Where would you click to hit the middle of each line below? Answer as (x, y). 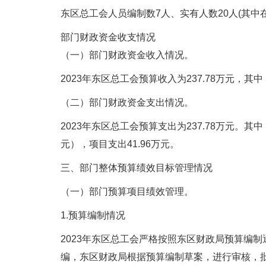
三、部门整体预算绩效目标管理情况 (137, 168)
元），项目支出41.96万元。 (120, 144)
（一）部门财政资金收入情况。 (127, 55)
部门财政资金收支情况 (108, 37)
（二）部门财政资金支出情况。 (127, 102)
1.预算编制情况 (93, 215)
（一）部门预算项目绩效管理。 (127, 191)
